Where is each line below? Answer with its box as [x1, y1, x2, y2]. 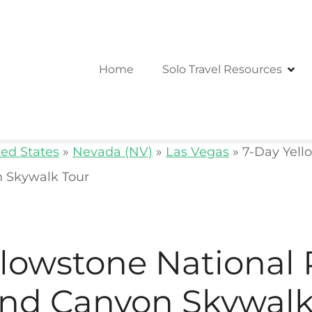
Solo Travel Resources [162, 62, 282, 76]
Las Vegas [166, 143, 229, 159]
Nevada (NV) [72, 143, 153, 159]
